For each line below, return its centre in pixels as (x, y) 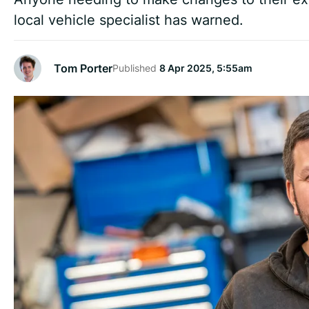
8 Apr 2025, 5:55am (206, 68)
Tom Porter (83, 68)
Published (136, 68)
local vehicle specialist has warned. (129, 20)
